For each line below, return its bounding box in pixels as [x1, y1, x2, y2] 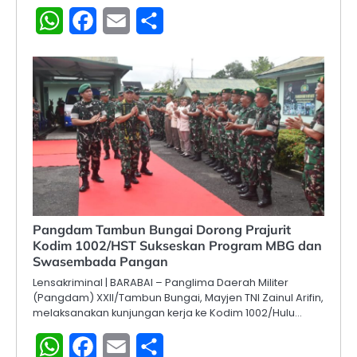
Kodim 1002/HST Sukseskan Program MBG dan [33, 237, 322, 253]
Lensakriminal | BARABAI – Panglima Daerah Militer [33, 274, 288, 290]
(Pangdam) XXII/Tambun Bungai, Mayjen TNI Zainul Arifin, [33, 289, 324, 305]
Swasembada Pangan [33, 253, 168, 269]
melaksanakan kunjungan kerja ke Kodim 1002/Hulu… [33, 304, 302, 320]
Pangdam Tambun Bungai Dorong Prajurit [33, 221, 291, 237]
